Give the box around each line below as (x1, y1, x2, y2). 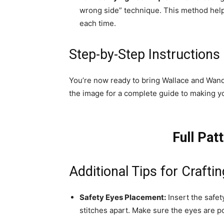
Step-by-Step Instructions (69, 46, 220, 62)
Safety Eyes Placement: (79, 192, 166, 202)
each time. (79, 18, 116, 28)
